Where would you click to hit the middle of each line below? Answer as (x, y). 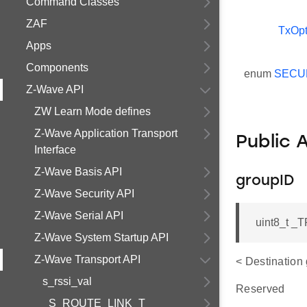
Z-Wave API (55, 89)
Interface (55, 150)
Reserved (260, 289)
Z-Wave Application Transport (106, 133)
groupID (265, 181)
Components (57, 67)
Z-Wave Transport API (87, 259)
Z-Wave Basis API (78, 172)
